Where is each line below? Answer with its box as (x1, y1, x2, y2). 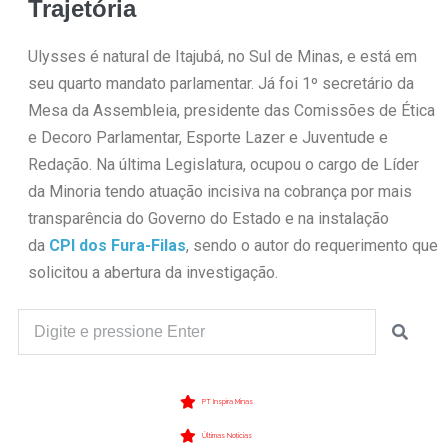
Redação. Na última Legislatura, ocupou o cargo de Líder (27, 155, 419, 175)
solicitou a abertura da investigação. (27, 263, 278, 283)
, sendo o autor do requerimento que (185, 236, 438, 256)
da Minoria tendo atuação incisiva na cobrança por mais (27, 182, 412, 202)
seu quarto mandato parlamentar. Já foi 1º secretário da (27, 74, 414, 94)
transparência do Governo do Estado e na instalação (27, 209, 389, 229)
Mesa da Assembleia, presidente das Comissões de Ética (27, 101, 435, 121)
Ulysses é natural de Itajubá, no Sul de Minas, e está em (27, 47, 417, 67)
